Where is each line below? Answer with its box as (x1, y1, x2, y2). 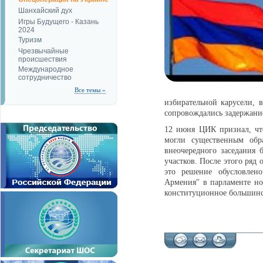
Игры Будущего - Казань (18, 18, 99, 26)
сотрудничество (18, 73, 72, 80)
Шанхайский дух (18, 6, 72, 15)
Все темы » (75, 86, 106, 93)
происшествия (18, 55, 67, 62)
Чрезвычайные (18, 47, 69, 55)
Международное (18, 65, 73, 73)
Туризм (18, 36, 42, 44)
